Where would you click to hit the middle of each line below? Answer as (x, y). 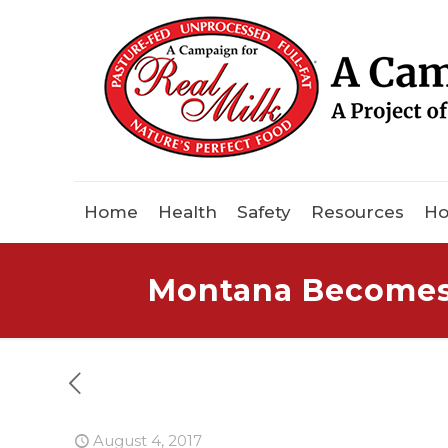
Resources (357, 212)
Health (187, 212)
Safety (264, 212)
